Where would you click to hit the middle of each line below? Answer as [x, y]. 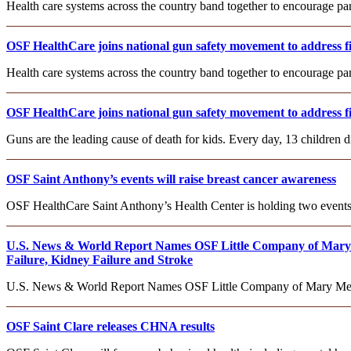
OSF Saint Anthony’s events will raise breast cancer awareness [171, 179]
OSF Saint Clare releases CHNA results [110, 326]
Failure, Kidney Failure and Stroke [100, 259]
